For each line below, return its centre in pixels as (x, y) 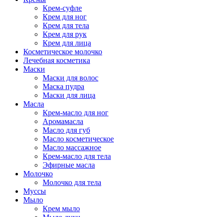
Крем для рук (65, 34)
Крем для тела (66, 25)
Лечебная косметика (57, 60)
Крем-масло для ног (76, 112)
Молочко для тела (72, 182)
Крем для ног (65, 16)
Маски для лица (69, 95)
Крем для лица (67, 43)
